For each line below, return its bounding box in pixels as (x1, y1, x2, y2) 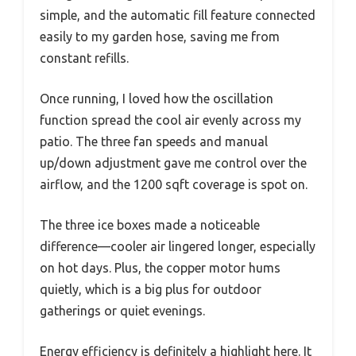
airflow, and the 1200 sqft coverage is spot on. (40, 177, 308, 192)
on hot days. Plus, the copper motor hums (40, 261, 281, 276)
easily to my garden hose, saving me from (40, 29, 280, 44)
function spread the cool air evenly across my (40, 113, 301, 128)
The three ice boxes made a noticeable (40, 218, 260, 233)
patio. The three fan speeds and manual (40, 134, 268, 149)
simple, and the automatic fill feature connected (40, 8, 315, 23)
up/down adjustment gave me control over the (40, 156, 307, 171)
